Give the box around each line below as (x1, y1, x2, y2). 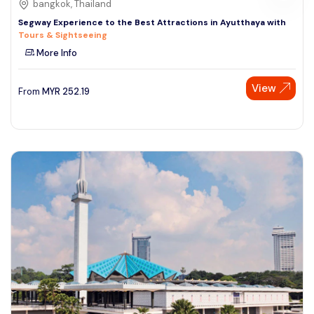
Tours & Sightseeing (18, 29, 107, 41)
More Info (34, 46, 77, 59)
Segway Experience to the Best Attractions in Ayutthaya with (18, 16, 286, 28)
